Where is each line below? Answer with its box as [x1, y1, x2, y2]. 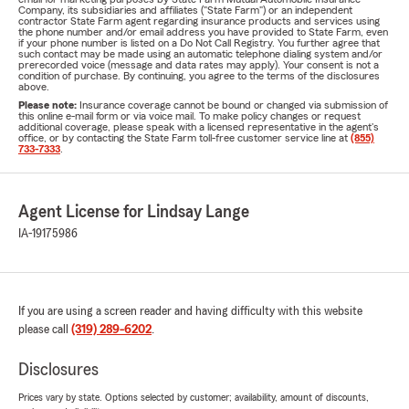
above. [18, 81, 49, 92]
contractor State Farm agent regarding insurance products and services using [18, 16, 380, 26]
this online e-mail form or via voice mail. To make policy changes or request [18, 110, 361, 121]
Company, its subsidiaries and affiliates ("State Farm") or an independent [18, 5, 352, 16]
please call [18, 323, 71, 336]
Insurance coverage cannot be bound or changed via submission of [79, 100, 388, 110]
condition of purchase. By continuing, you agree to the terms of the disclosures [18, 70, 380, 81]
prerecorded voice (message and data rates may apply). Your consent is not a [18, 59, 379, 70]
